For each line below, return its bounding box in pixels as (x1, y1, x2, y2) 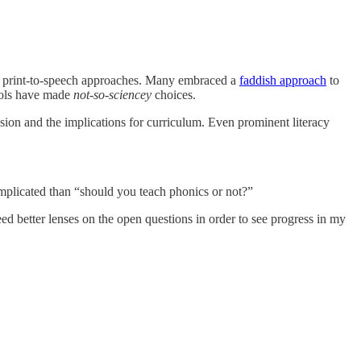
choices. (151, 88, 196, 102)
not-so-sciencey (73, 88, 151, 102)
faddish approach (239, 73, 326, 88)
